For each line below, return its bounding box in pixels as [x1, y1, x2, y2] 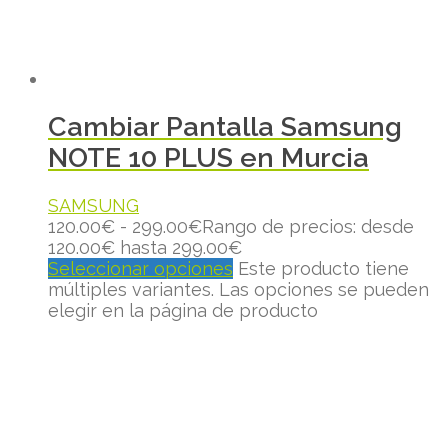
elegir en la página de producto [48, 300, 318, 322]
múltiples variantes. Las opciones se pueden [48, 279, 429, 301]
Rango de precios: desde [202, 216, 414, 238]
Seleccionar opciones [48, 258, 233, 280]
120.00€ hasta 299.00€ [48, 237, 242, 259]
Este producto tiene [238, 258, 409, 280]
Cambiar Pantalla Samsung [48, 111, 402, 143]
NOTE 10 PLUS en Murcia [48, 142, 369, 174]
